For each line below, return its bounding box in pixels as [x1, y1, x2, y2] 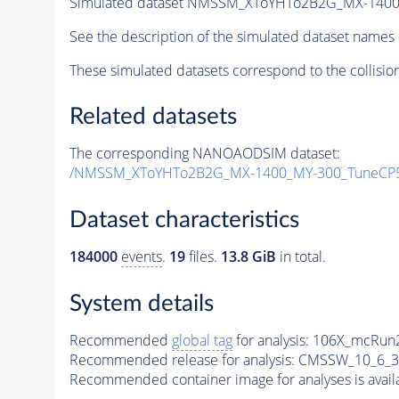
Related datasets [69, 105, 237, 129]
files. [184, 247, 221, 266]
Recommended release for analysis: [69, 349, 295, 370]
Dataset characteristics [69, 208, 299, 232]
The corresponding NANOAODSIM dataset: [69, 143, 340, 164]
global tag [171, 330, 232, 350]
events [120, 247, 162, 266]
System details [69, 291, 214, 315]
